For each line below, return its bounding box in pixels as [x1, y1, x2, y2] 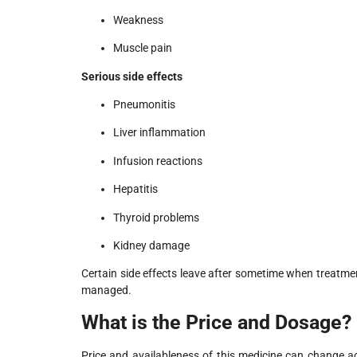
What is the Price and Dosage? [81, 310, 351, 334]
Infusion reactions [113, 154, 202, 167]
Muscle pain [113, 41, 172, 55]
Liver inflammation [113, 126, 206, 139]
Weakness [113, 13, 163, 26]
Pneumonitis [113, 97, 175, 111]
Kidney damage [113, 238, 190, 252]
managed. [81, 284, 131, 297]
